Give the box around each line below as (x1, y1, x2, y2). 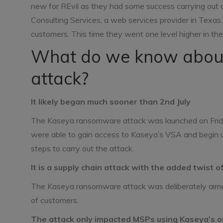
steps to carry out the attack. (31, 143, 134, 153)
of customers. (31, 195, 79, 205)
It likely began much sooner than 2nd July (31, 97, 191, 107)
